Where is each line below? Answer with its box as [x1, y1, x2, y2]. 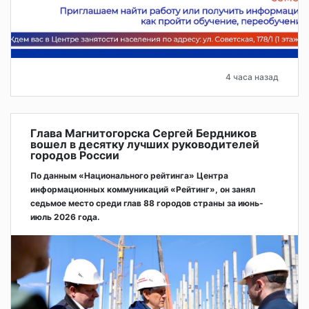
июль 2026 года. [30, 211, 100, 222]
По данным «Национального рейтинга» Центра [30, 170, 228, 181]
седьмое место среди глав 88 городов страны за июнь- [30, 197, 263, 208]
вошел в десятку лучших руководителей [30, 137, 259, 151]
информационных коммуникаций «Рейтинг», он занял [30, 183, 255, 195]
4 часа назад [226, 71, 279, 82]
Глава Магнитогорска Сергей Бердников [30, 126, 257, 140]
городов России [30, 148, 119, 162]
